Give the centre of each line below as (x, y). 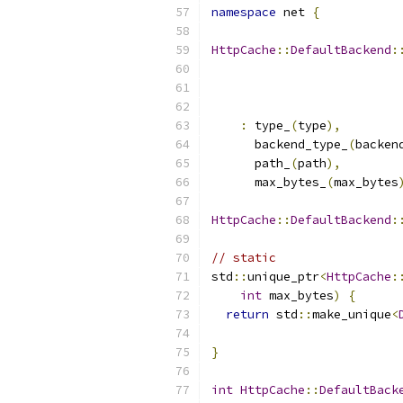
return (247, 314)
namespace (244, 12)
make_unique (352, 314)
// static (244, 258)
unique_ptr (283, 277)
